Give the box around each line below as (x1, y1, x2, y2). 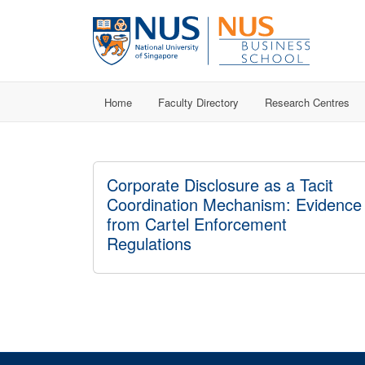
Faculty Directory (158, 94, 239, 110)
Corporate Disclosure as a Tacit (107, 173, 333, 196)
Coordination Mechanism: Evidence (107, 192, 362, 216)
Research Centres (265, 94, 350, 110)
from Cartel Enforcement (107, 212, 287, 235)
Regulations (107, 231, 191, 255)
